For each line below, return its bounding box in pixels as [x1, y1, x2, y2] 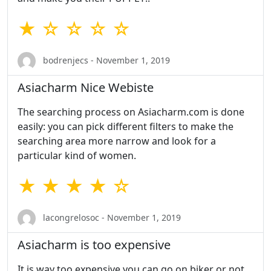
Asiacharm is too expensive [18, 237, 171, 253]
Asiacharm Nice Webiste [18, 79, 154, 96]
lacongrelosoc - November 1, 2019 [41, 211, 181, 223]
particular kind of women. [18, 149, 136, 163]
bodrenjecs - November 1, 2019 [41, 54, 170, 66]
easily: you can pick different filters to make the [18, 120, 233, 134]
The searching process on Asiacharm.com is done [18, 105, 244, 119]
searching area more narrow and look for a [18, 134, 216, 148]
